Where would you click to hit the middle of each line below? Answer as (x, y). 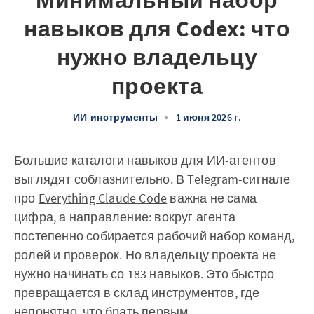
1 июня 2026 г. (209, 117)
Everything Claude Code (103, 198)
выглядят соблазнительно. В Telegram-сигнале (152, 179)
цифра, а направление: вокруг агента (125, 217)
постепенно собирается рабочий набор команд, (155, 236)
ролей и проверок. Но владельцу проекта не (145, 255)
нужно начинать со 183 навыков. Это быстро (144, 274)
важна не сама (212, 198)
